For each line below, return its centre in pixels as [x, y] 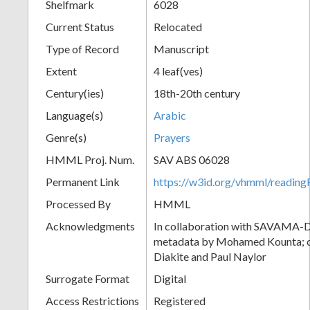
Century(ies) [75, 93]
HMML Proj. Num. [90, 159]
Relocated [178, 26]
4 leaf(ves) [178, 71]
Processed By [78, 203]
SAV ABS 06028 [192, 159]
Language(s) [74, 115]
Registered [180, 300]
